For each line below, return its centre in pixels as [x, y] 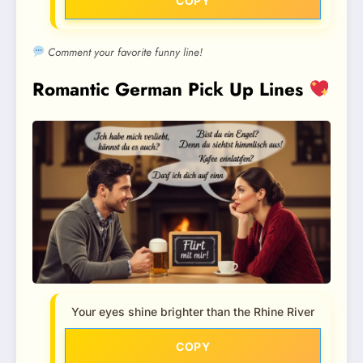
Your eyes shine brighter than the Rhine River [193, 312]
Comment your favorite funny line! [124, 52]
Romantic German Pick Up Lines [171, 89]
